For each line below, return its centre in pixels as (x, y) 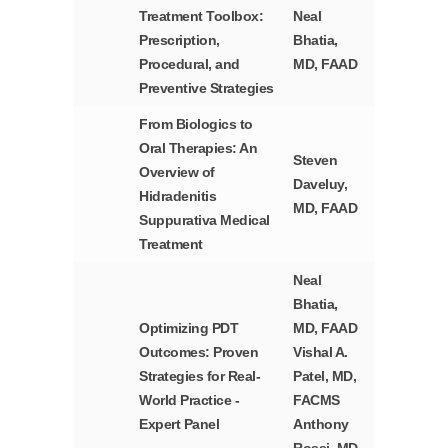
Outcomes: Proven (199, 352)
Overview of (177, 172)
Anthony (321, 424)
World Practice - (189, 400)
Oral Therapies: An (198, 148)
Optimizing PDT (189, 328)
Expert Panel (179, 424)
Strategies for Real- (200, 376)
